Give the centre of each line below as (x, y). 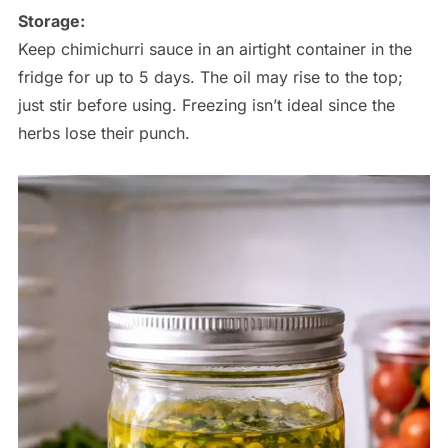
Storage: (51, 21)
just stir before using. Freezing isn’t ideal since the (206, 105)
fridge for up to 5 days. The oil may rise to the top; (210, 77)
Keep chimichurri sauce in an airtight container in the (214, 49)
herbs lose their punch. (103, 133)
